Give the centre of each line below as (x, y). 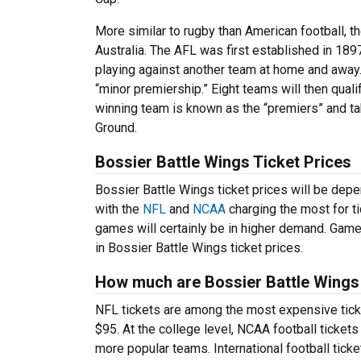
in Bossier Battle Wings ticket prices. (199, 248)
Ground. (116, 128)
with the (119, 209)
